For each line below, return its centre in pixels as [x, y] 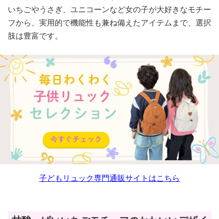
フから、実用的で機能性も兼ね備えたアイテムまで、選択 [109, 22]
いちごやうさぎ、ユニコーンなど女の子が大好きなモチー [109, 9]
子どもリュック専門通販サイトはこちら [109, 178]
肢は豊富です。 [35, 36]
